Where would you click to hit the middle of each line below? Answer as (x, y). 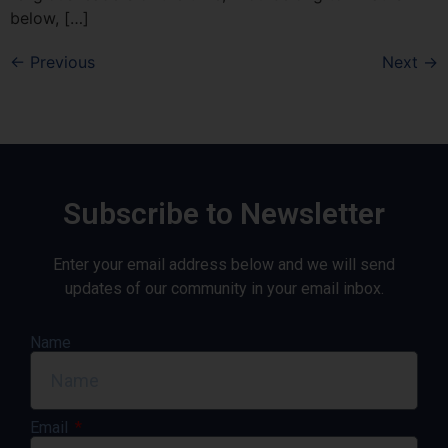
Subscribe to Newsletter (224, 213)
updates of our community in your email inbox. (224, 288)
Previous (60, 61)
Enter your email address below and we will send (224, 264)
